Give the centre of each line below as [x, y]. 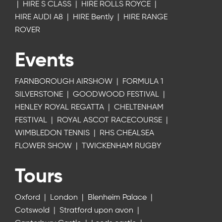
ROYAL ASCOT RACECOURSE [110, 120]
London [65, 198]
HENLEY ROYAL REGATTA [60, 108]
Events [44, 61]
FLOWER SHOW [44, 146]
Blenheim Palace [118, 198]
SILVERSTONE [40, 95]
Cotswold [33, 211]
